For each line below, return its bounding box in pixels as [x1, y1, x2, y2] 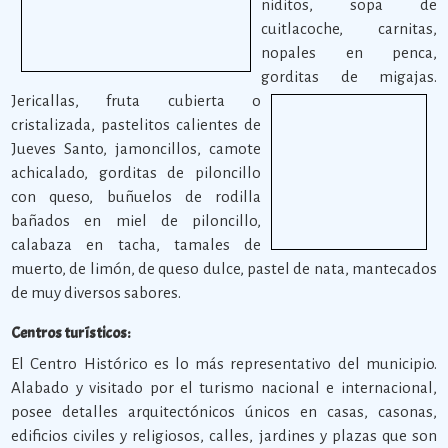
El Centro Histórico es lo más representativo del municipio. [11, 355, 437, 373]
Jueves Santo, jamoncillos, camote [11, 140, 261, 158]
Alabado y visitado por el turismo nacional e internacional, [11, 379, 437, 397]
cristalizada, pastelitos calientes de [11, 116, 261, 134]
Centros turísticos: [11, 323, 131, 344]
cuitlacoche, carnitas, [261, 20, 437, 38]
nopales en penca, [261, 44, 437, 62]
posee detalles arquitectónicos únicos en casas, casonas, [11, 403, 437, 421]
